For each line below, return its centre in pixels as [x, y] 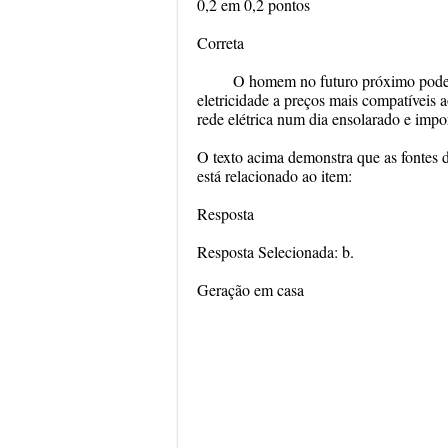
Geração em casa [250, 289]
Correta [220, 42]
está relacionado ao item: [274, 175]
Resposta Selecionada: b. [275, 251]
